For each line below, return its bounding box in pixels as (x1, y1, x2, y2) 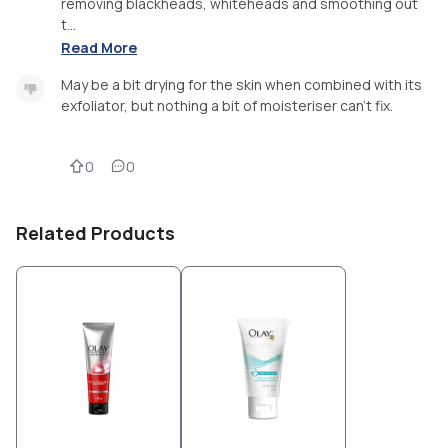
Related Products (16, 220, 175, 245)
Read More (61, 37, 137, 57)
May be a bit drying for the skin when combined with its (61, 74, 422, 94)
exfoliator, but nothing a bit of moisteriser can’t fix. (61, 95, 393, 115)
